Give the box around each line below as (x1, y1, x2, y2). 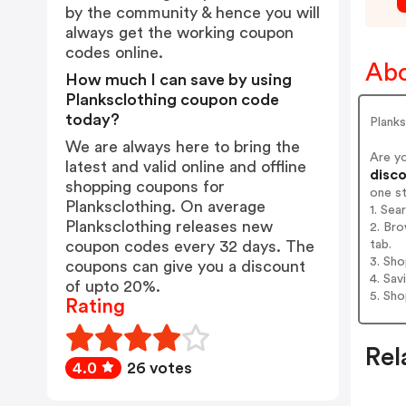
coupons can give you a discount (65, 258, 305, 275)
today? (65, 111, 120, 128)
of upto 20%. (65, 278, 160, 295)
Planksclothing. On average (65, 198, 266, 215)
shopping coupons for (65, 179, 225, 195)
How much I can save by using (65, 72, 292, 88)
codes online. (65, 44, 163, 61)
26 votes (127, 360, 192, 376)
